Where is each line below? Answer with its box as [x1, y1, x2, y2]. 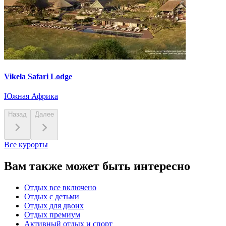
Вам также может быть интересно [4, 159, 190, 173]
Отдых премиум [24, 210, 80, 219]
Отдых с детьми [24, 192, 79, 201]
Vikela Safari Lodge [4, 72, 72, 81]
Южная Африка [4, 92, 58, 101]
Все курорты [4, 140, 48, 149]
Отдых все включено [24, 183, 96, 192]
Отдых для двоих [24, 201, 84, 210]
